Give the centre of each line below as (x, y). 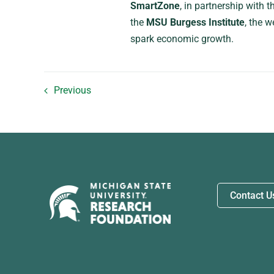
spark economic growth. (182, 39)
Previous (72, 90)
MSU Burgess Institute (195, 22)
